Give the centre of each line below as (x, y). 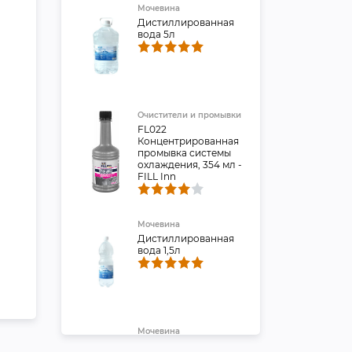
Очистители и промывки (189, 115)
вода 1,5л (159, 250)
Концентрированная (188, 141)
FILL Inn (156, 176)
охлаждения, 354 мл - (189, 165)
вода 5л (156, 34)
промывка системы (184, 153)
